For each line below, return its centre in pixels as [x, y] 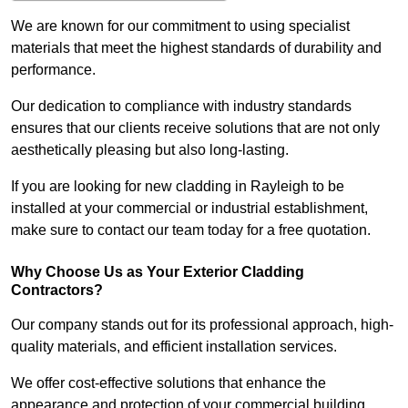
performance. [55, 70]
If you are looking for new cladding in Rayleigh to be [178, 187]
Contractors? [57, 291]
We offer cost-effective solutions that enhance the [168, 383]
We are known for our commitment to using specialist [180, 26]
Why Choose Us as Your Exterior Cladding [158, 272]
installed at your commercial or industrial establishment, [189, 209]
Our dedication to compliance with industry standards [181, 107]
